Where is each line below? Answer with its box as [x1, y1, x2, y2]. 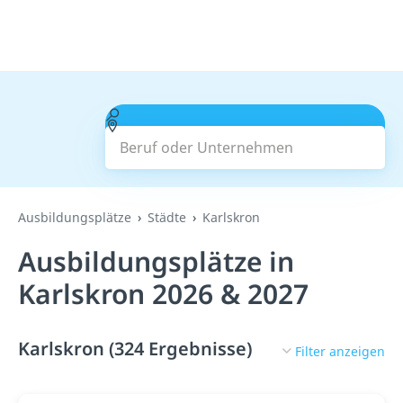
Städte [148, 209, 186, 226]
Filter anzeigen [295, 342, 385, 360]
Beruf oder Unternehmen [119, 104, 292, 124]
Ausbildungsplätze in [18, 243, 294, 280]
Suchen [219, 127, 271, 147]
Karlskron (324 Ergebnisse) [18, 336, 252, 361]
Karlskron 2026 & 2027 [18, 275, 309, 312]
